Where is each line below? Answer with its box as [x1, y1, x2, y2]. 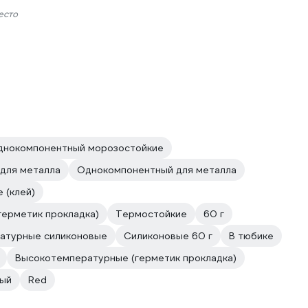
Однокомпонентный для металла [77, 164, 236, 176]
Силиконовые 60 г [124, 230, 212, 242]
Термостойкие [115, 208, 187, 220]
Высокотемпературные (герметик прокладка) [15, 252, 236, 264]
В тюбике [229, 230, 274, 242]
